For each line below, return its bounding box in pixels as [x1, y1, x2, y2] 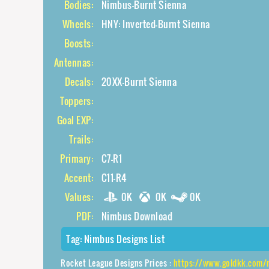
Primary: [60, 151, 93, 166]
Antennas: [53, 55, 93, 70]
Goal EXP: [56, 113, 93, 127]
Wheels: [62, 17, 93, 31]
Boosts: [64, 36, 93, 50]
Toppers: [60, 94, 93, 108]
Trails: [68, 132, 93, 147]
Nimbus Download [101, 209, 172, 223]
